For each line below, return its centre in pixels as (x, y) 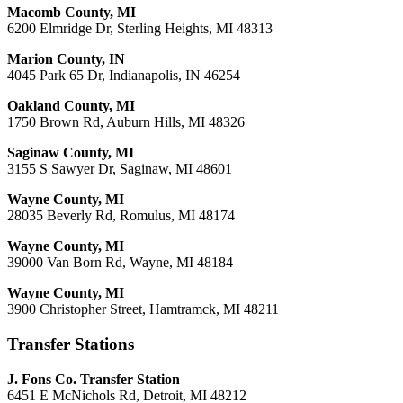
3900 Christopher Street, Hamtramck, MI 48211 (143, 309)
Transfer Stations (71, 345)
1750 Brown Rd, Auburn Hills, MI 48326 (126, 122)
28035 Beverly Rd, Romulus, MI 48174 (121, 216)
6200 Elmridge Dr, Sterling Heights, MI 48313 (140, 29)
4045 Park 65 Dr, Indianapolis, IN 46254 (124, 76)
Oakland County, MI (71, 106)
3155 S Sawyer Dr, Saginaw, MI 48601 (120, 169)
